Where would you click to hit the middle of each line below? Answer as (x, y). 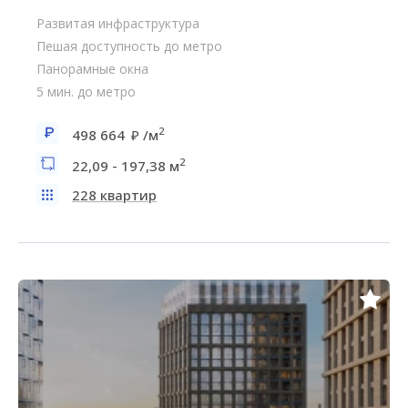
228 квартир (114, 195)
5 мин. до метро (86, 92)
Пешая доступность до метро (129, 46)
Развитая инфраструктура (118, 23)
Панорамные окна (92, 69)
